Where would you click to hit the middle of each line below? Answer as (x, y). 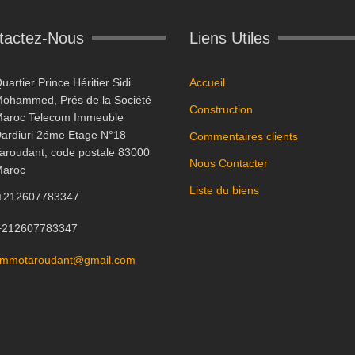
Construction (221, 109)
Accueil (207, 82)
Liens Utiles (230, 38)
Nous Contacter (229, 163)
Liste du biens (224, 190)
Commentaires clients (244, 136)
